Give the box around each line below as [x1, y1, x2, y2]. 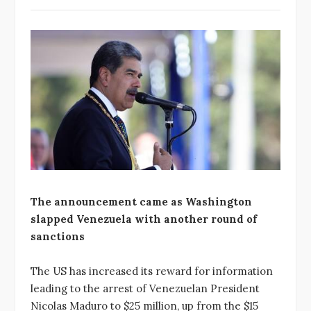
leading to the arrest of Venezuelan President [31, 282, 260, 296]
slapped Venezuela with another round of [31, 212, 257, 226]
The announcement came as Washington [31, 194, 252, 208]
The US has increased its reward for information [31, 264, 273, 278]
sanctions [31, 229, 85, 243]
